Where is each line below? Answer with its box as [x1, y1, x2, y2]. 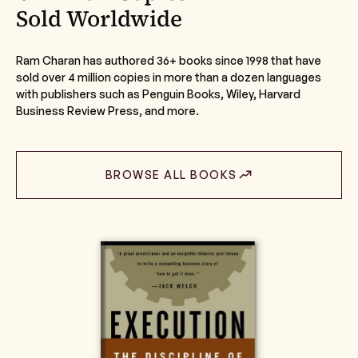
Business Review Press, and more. [16, 104, 199, 118]
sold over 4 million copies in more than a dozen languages [16, 70, 321, 85]
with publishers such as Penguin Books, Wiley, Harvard [16, 87, 300, 101]
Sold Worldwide [16, 3, 182, 34]
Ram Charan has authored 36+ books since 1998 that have [16, 54, 321, 68]
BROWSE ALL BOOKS [105, 168, 237, 182]
